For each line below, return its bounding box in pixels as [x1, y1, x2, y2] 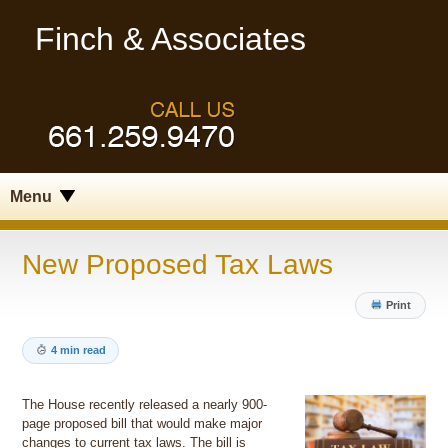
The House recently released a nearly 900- [22, 397, 268, 413]
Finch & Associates [35, 21, 306, 57]
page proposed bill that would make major [22, 416, 263, 432]
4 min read [50, 344, 106, 357]
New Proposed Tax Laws [22, 248, 334, 280]
